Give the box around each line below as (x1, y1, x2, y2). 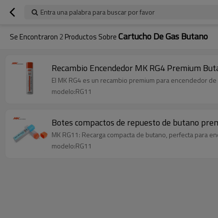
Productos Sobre (63, 31, 118, 42)
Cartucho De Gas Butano (118, 30, 208, 43)
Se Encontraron (10, 31, 59, 42)
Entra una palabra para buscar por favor (40, 7, 155, 17)
